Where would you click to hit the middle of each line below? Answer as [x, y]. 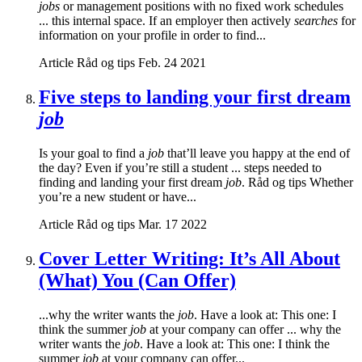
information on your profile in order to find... [152, 36]
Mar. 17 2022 [173, 225]
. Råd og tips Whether [297, 183]
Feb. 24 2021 [172, 63]
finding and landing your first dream [132, 183]
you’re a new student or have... [118, 197]
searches [316, 21]
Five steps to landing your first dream [195, 97]
